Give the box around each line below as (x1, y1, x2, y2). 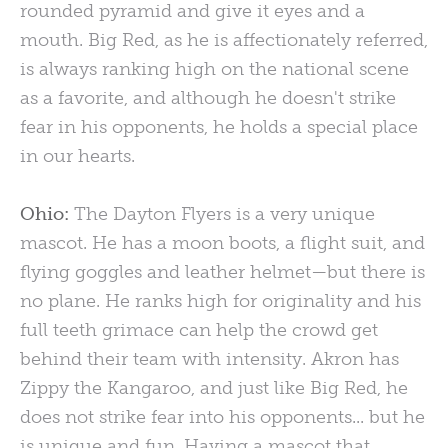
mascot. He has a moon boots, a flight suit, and (20, 232, 425, 255)
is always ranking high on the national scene (20, 58, 409, 81)
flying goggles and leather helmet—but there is (20, 261, 425, 284)
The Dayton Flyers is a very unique (69, 203, 375, 226)
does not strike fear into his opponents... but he (20, 406, 425, 429)
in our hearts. (20, 145, 135, 168)
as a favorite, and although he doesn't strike (20, 87, 396, 110)
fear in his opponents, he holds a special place (20, 116, 418, 139)
